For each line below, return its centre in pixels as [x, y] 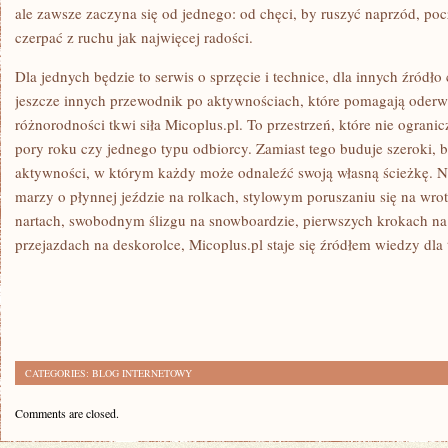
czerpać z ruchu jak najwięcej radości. [134, 37]
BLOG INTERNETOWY [142, 373]
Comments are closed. [67, 413]
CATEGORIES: [58, 373]
